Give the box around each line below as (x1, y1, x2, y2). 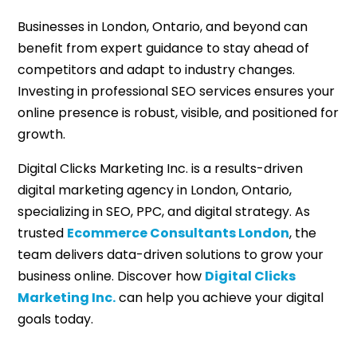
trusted (18, 224, 68, 243)
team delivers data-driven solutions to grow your (18, 245, 324, 265)
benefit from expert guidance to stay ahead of (18, 39, 310, 58)
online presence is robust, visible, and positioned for (18, 104, 339, 123)
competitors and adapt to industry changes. (18, 61, 296, 80)
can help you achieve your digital (116, 288, 324, 308)
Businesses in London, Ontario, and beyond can (18, 18, 308, 37)
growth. (18, 125, 66, 144)
